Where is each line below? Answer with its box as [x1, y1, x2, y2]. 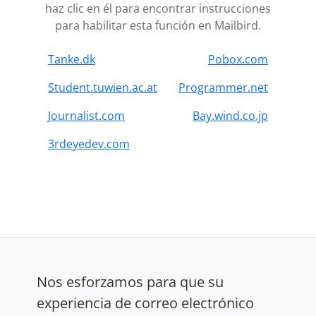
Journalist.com [48, 108, 125, 124]
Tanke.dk [48, 51, 95, 68]
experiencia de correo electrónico [37, 293, 254, 313]
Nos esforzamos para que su [37, 272, 224, 292]
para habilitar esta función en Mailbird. [55, 18, 261, 34]
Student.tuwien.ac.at [48, 80, 157, 96]
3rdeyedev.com [48, 136, 130, 152]
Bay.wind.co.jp [193, 108, 268, 124]
